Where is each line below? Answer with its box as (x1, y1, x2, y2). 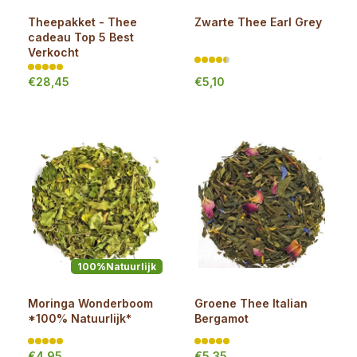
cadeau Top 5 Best (28, 30, 134, 44)
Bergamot (194, 312, 249, 325)
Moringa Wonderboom (28, 296, 153, 310)
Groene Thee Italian (194, 296, 308, 310)
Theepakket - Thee (28, 15, 137, 29)
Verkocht (28, 45, 79, 59)
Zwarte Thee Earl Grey (194, 15, 322, 29)
